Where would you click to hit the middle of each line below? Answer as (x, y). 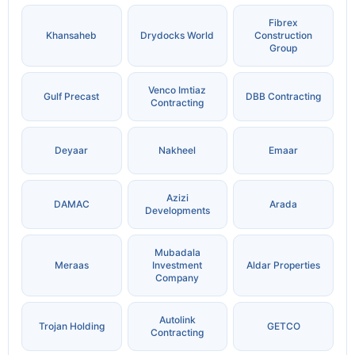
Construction (284, 36)
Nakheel (177, 151)
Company (177, 278)
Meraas (71, 265)
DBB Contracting (284, 97)
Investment (177, 265)
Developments (177, 211)
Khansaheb (72, 36)
